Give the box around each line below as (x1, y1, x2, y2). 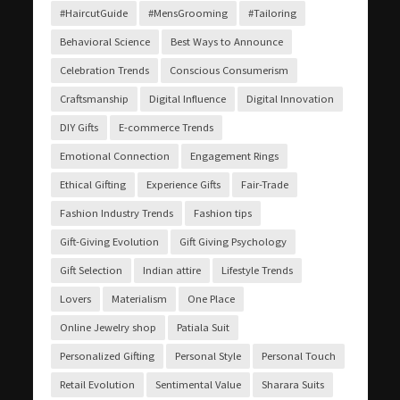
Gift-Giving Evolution (59, 234, 159, 248)
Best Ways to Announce (170, 34, 283, 48)
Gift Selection (59, 262, 122, 277)
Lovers (59, 291, 91, 305)
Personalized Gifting (59, 348, 154, 362)
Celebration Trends (59, 62, 149, 77)
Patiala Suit (176, 320, 229, 334)
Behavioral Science (59, 34, 150, 48)
